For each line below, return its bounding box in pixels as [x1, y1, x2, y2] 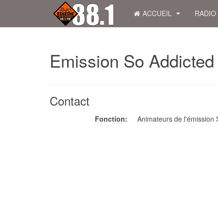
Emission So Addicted [50, 48, 214, 73]
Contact [50, 92, 90, 109]
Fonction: [95, 114, 127, 124]
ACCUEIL [143, 8, 174, 18]
